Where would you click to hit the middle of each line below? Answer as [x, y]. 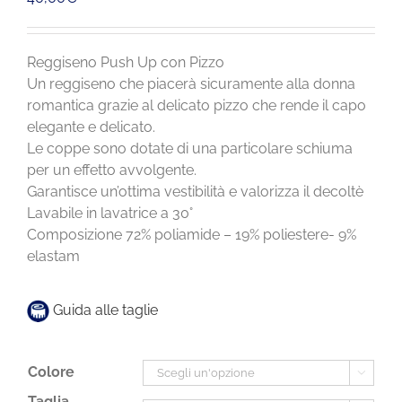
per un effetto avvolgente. [112, 170]
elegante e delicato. [91, 127]
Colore [51, 371]
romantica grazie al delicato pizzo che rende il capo [197, 105]
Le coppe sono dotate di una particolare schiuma [190, 148]
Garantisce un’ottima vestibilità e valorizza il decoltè [195, 191]
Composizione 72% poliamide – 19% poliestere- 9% [192, 234]
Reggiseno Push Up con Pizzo [126, 62]
